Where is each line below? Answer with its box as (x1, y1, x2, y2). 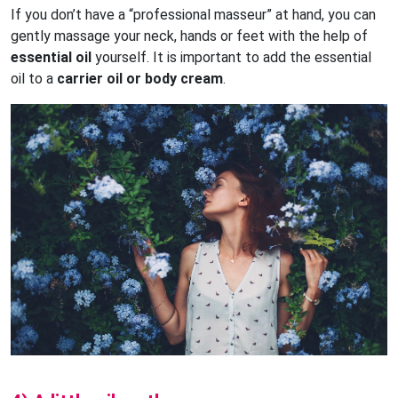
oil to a (11, 70, 57, 88)
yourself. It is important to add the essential (92, 49, 371, 67)
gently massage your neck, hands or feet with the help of (11, 28, 368, 45)
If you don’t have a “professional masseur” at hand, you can (11, 6, 376, 24)
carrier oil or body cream (57, 70, 223, 88)
